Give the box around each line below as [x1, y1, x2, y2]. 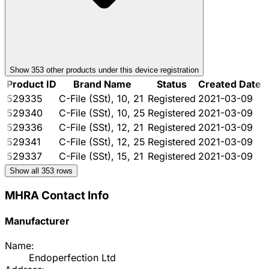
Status [157, 77, 187, 90]
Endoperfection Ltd [29, 252, 116, 264]
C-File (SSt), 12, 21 [59, 121, 144, 133]
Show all [10, 166, 41, 175]
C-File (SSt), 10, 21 [59, 92, 144, 104]
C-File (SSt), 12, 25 [59, 135, 145, 148]
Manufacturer [5, 214, 70, 227]
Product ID [7, 77, 56, 90]
